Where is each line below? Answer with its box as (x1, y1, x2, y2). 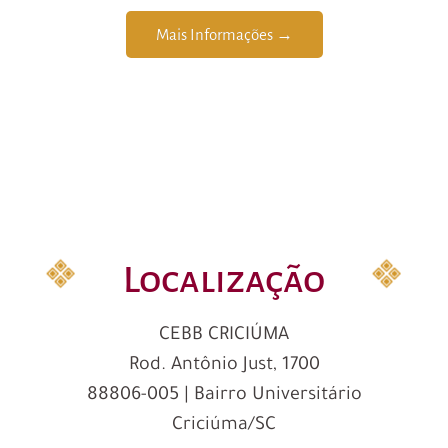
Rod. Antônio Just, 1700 (128, 355, 320, 376)
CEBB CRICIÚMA (159, 325, 289, 346)
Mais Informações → (155, 25, 293, 43)
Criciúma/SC (172, 415, 276, 436)
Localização (122, 259, 325, 300)
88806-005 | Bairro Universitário (86, 385, 362, 406)
